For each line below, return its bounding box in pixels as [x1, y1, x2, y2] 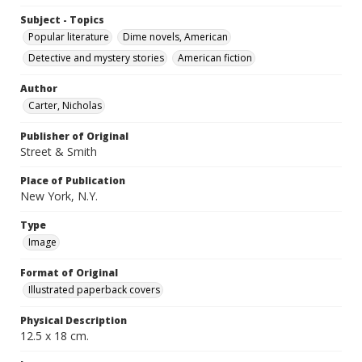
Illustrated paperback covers [28, 283, 160, 297]
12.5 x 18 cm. [20, 328, 89, 344]
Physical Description [20, 314, 127, 328]
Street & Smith [20, 144, 97, 160]
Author [20, 82, 57, 96]
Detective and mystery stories [28, 51, 164, 65]
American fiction [178, 51, 252, 65]
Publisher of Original [20, 129, 128, 144]
